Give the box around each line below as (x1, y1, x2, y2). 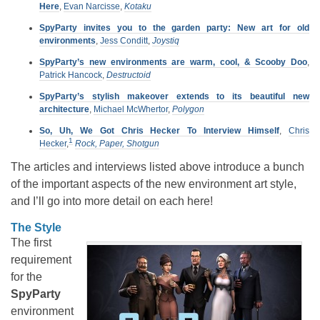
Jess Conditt (100, 36, 148, 46)
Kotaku (124, 1, 151, 12)
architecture (39, 104, 89, 115)
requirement (11, 254, 71, 266)
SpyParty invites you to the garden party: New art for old (39, 23, 309, 34)
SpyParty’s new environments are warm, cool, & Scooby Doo (39, 57, 307, 68)
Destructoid (106, 70, 151, 81)
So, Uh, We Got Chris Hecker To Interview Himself (39, 126, 280, 136)
